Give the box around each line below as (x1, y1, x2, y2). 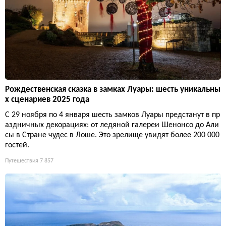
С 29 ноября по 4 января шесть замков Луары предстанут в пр (5, 111, 220, 120)
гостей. (5, 141, 29, 150)
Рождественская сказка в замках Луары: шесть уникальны (5, 85, 220, 94)
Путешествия (5, 158, 38, 164)
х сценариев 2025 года (5, 95, 89, 104)
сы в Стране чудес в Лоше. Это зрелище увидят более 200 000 (5, 131, 219, 140)
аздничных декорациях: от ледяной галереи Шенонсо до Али (5, 121, 219, 130)
